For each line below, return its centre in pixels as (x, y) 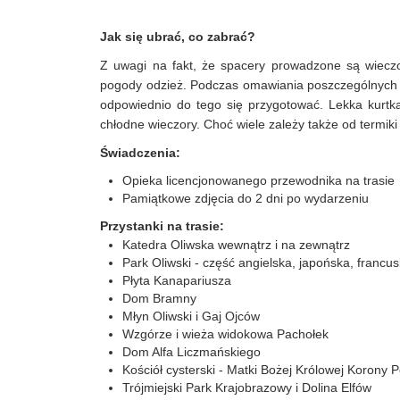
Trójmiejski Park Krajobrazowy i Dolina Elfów (247, 387)
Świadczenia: (140, 153)
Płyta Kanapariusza (177, 280)
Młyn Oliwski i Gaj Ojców (191, 316)
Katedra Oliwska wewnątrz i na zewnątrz (236, 245)
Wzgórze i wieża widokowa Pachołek (225, 334)
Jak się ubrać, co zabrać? (178, 37)
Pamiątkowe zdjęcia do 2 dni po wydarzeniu (246, 198)
